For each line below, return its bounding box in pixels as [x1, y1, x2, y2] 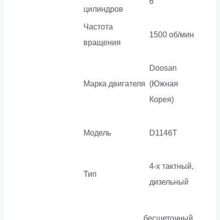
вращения [83, 38, 121, 47]
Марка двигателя [83, 79, 145, 88]
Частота [83, 22, 113, 31]
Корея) [149, 95, 174, 104]
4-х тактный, [149, 162, 193, 170]
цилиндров [83, 4, 123, 13]
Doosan [149, 63, 177, 72]
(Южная [149, 79, 178, 88]
